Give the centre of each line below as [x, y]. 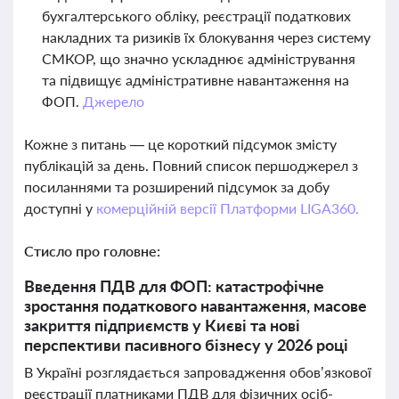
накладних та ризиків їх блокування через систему [206, 37]
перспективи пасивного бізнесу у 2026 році [186, 345]
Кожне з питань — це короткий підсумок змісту [180, 144]
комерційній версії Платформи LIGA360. [227, 208]
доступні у [60, 208]
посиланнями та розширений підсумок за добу [177, 187]
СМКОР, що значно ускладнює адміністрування [199, 58]
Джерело [113, 101]
